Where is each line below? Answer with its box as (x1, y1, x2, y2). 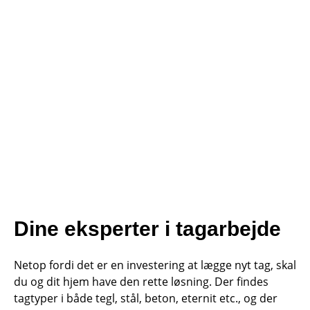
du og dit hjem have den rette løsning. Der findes (14, 274, 268, 290)
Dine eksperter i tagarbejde (14, 217, 281, 241)
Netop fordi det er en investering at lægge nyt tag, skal (14, 257, 296, 273)
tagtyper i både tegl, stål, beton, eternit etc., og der (14, 291, 277, 307)
